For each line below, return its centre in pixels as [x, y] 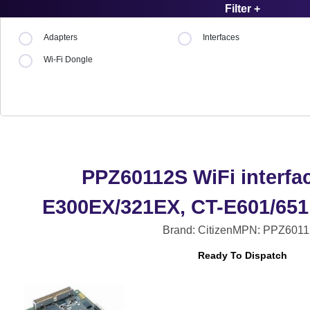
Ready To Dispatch [243, 256]
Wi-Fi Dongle [68, 60]
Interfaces [221, 38]
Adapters [61, 38]
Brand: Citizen [197, 230]
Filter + [243, 9]
